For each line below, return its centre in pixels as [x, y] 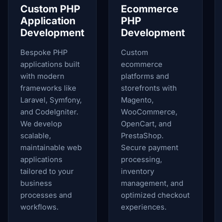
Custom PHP [50, 9]
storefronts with [149, 88]
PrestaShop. [142, 136]
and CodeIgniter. [49, 112]
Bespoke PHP [44, 53]
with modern [42, 76]
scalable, [36, 136]
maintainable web [51, 148]
